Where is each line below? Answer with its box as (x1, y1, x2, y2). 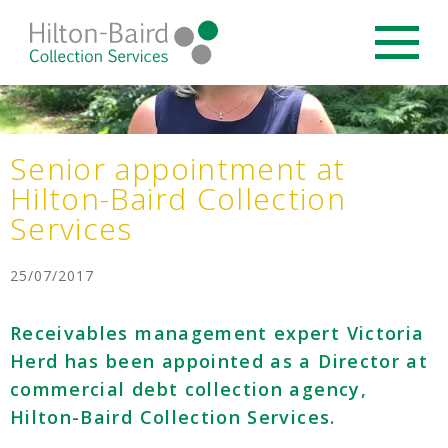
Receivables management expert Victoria (10, 321, 425, 346)
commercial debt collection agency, (10, 377, 367, 402)
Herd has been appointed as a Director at (10, 349, 429, 374)
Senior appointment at (10, 148, 346, 190)
